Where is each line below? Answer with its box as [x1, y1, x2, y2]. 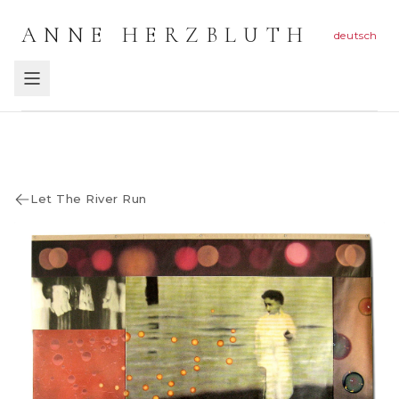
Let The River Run [30, 191, 147, 206]
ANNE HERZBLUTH [21, 22, 311, 48]
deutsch [333, 28, 378, 42]
